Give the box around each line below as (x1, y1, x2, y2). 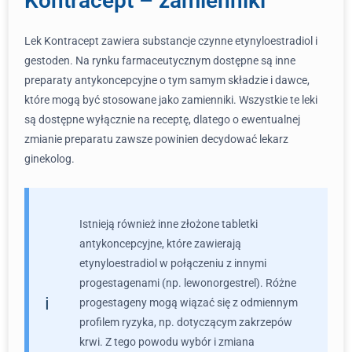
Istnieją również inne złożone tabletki (79, 218, 258, 230)
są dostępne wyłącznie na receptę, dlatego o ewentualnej (24, 113, 300, 126)
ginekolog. (24, 152, 75, 165)
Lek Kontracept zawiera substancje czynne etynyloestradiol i (24, 35, 317, 47)
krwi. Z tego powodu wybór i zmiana (79, 335, 255, 348)
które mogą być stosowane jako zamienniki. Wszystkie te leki (24, 93, 317, 106)
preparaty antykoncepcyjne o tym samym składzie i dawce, (24, 74, 310, 86)
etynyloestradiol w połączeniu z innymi (79, 257, 266, 269)
